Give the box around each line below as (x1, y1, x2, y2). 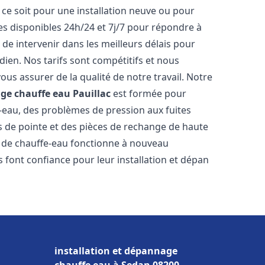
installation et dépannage (54, 244, 177, 257)
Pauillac (73, 87, 111, 100)
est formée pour (111, 87, 187, 100)
